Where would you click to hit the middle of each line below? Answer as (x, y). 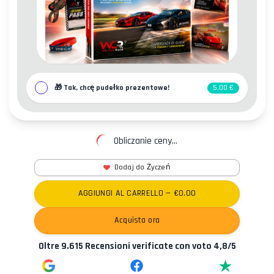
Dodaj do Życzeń (142, 167)
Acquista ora (137, 220)
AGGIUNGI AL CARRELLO (120, 194)
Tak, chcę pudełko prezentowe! (116, 88)
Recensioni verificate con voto (148, 246)
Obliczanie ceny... (146, 141)
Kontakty (108, 161)
